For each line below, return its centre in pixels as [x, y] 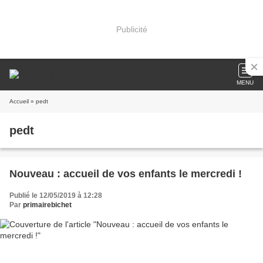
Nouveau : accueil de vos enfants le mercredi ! [126, 174]
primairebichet [47, 205]
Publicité [131, 29]
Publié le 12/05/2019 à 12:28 [56, 195]
